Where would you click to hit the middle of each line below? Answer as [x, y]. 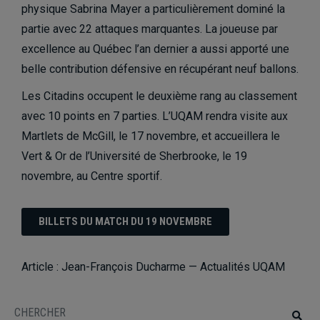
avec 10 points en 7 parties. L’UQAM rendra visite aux [155, 116]
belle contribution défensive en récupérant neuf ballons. [160, 69]
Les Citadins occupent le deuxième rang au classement [159, 96]
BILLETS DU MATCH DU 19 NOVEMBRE [125, 221]
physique [46, 9]
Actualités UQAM [242, 266]
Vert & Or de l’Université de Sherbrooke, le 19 [134, 156]
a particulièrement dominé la [213, 9]
